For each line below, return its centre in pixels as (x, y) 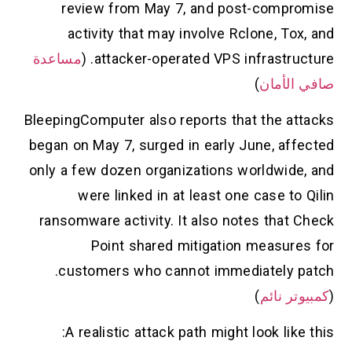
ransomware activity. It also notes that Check (187, 220)
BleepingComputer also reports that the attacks (179, 119)
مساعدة (57, 58)
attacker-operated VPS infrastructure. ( (214, 58)
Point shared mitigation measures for (213, 245)
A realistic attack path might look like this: (200, 332)
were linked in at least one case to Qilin (206, 195)
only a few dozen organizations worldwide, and (182, 170)
